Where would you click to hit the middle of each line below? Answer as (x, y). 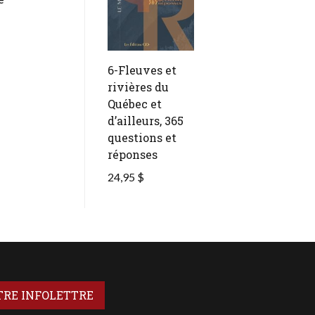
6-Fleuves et (142, 70)
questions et (142, 137)
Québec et (134, 103)
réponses (132, 154)
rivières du (138, 86)
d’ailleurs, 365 (145, 120)
